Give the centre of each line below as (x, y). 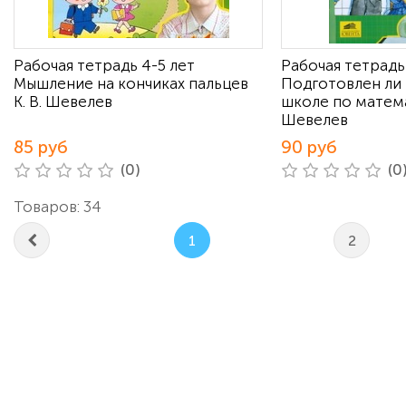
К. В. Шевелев (63, 101)
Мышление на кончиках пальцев (131, 83)
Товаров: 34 (58, 207)
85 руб (41, 147)
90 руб (309, 147)
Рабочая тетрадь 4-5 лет (104, 65)
